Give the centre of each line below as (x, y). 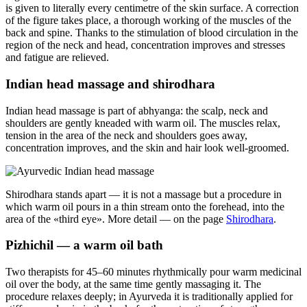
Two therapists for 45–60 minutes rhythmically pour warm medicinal (153, 272)
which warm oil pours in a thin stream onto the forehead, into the (145, 206)
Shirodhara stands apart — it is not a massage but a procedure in (144, 194)
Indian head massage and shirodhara (110, 84)
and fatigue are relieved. (57, 58)
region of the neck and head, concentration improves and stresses (145, 45)
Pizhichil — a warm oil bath (84, 245)
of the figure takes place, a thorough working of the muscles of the (148, 21)
